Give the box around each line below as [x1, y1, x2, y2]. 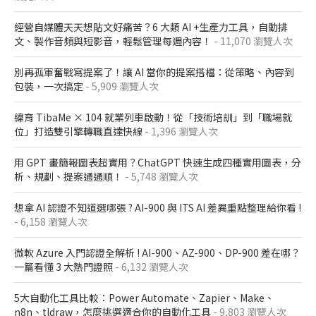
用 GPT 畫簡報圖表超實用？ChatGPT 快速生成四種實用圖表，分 [14, 155, 301, 170]
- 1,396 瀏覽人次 [142, 124, 218, 139]
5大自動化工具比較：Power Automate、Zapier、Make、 [14, 291, 274, 305]
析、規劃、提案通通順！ [14, 169, 123, 184]
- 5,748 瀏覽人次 [123, 169, 198, 184]
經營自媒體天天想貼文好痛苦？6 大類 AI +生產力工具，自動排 [14, 20, 288, 35]
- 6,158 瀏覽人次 [14, 214, 87, 229]
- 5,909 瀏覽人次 [83, 79, 159, 94]
